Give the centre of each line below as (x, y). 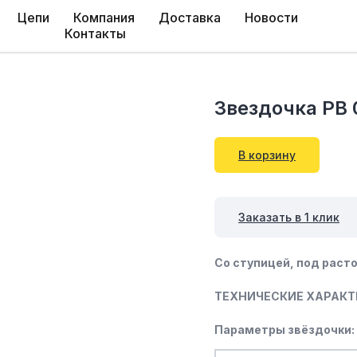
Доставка (190, 18)
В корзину (267, 155)
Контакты (95, 33)
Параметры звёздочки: (284, 330)
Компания (104, 18)
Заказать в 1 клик (289, 217)
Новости (271, 18)
